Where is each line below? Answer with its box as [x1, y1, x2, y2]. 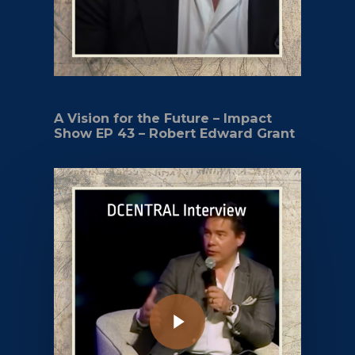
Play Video [149, 284, 185, 302]
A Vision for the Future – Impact [54, 109, 273, 126]
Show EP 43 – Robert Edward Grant [54, 124, 296, 141]
